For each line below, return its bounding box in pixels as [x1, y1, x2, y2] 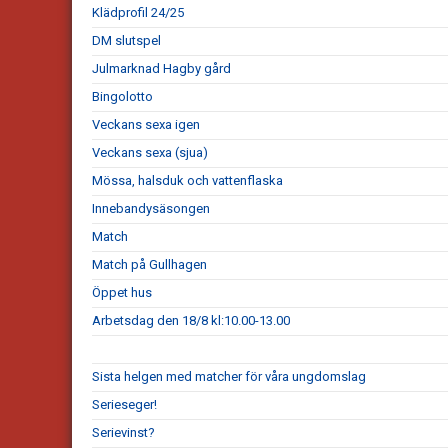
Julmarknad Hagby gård [92, 61, 231, 77]
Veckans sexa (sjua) [92, 145, 208, 161]
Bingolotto [92, 89, 153, 105]
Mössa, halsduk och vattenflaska [92, 173, 283, 189]
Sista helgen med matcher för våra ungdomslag [92, 369, 366, 385]
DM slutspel [92, 33, 161, 49]
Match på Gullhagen [92, 257, 207, 273]
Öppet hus [92, 285, 152, 301]
